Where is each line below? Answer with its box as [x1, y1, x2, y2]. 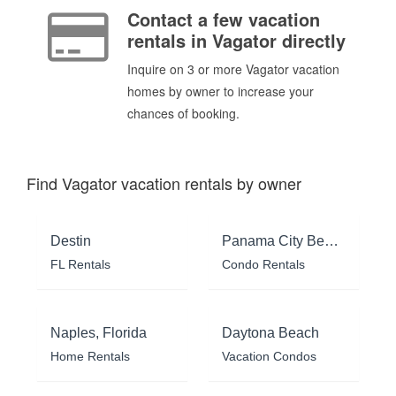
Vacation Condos [222, 348, 316, 363]
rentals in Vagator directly [127, 27, 346, 54]
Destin [50, 232, 91, 248]
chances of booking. [127, 104, 240, 123]
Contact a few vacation [127, 6, 320, 33]
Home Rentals [50, 348, 130, 363]
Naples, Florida [50, 324, 147, 340]
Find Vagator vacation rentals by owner [27, 171, 301, 194]
